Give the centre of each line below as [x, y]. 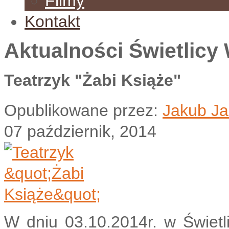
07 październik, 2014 [80, 131]
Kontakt [52, 21]
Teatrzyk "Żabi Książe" [93, 81]
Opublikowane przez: [83, 110]
